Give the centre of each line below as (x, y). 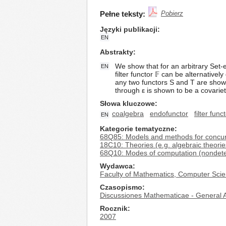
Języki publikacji (129, 29)
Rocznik (114, 208)
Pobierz (172, 13)
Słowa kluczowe (127, 103)
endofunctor (169, 114)
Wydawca (116, 166)
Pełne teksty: (123, 14)
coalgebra (128, 114)
